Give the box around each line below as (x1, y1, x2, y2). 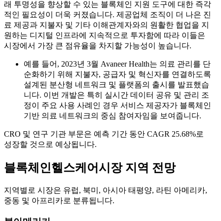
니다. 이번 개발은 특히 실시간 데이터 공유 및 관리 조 (24, 91, 209, 100)
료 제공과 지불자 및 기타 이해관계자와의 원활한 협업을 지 (4, 21, 209, 30)
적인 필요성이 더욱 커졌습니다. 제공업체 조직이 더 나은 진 (4, 10, 211, 19)
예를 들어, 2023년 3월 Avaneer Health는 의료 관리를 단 (24, 60, 211, 69)
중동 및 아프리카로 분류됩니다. (4, 196, 114, 205)
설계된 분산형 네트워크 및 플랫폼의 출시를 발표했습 (24, 80, 209, 89)
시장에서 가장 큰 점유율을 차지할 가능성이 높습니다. (4, 41, 191, 50)
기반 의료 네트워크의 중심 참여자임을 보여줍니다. (24, 111, 201, 120)
